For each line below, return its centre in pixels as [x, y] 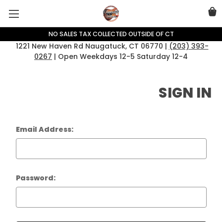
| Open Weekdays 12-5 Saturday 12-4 [120, 56]
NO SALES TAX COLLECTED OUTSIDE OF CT [111, 34]
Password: [35, 178]
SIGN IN [185, 93]
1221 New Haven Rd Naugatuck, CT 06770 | [91, 46]
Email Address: [44, 129]
